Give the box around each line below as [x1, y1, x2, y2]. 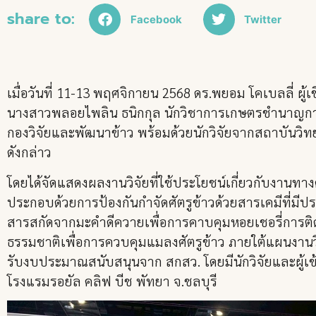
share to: [7, 7, 75, 31]
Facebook [130, 12, 182, 26]
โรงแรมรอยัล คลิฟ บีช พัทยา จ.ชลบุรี [7, 272, 217, 289]
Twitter [244, 12, 281, 26]
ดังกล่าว [7, 143, 51, 161]
